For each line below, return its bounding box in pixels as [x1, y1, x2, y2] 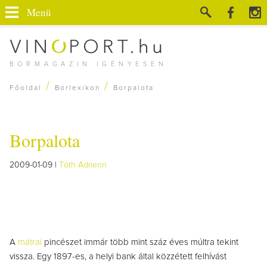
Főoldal [9, 85, 42, 92]
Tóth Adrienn [59, 161, 107, 169]
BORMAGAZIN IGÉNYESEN [9, 61, 167, 67]
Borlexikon [54, 85, 100, 92]
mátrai [18, 238, 44, 247]
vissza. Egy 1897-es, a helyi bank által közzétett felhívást [10, 252, 226, 261]
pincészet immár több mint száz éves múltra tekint [44, 238, 238, 247]
